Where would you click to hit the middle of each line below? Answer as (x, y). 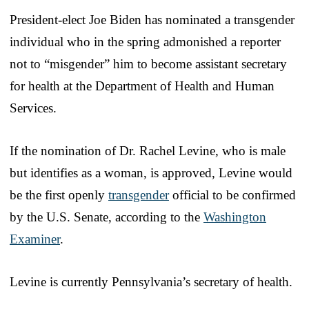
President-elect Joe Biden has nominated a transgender (152, 19)
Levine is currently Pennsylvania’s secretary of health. (151, 281)
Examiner (35, 239)
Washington (235, 217)
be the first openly (59, 195)
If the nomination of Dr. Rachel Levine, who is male (148, 150)
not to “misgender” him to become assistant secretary (148, 63)
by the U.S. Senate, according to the (107, 217)
